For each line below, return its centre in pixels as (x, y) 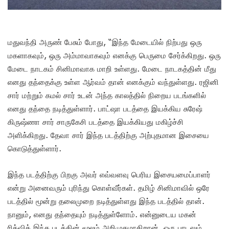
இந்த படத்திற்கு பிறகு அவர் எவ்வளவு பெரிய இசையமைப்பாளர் (109, 175)
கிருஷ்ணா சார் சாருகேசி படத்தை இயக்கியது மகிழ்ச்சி (96, 122)
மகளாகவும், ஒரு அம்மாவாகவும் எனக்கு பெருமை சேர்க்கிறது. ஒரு (114, 55)
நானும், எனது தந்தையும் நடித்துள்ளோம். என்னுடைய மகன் (102, 214)
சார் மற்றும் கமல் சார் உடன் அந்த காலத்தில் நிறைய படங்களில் (107, 95)
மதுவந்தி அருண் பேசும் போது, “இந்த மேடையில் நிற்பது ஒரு (105, 42)
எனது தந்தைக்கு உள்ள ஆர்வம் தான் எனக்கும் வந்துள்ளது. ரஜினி (113, 82)
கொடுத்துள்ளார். (35, 148)
